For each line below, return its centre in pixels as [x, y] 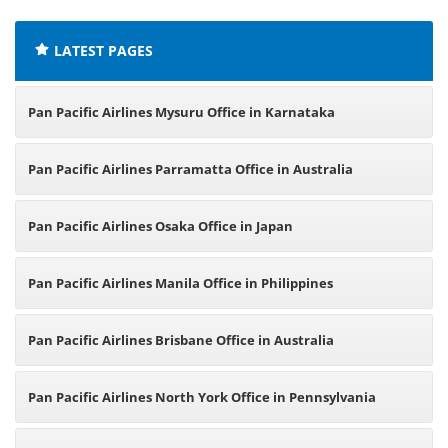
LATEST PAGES [103, 50]
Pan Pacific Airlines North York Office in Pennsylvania [202, 397]
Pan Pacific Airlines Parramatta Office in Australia [190, 169]
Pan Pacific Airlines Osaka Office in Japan [160, 226]
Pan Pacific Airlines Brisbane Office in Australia [181, 340]
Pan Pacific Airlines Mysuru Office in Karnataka [181, 112]
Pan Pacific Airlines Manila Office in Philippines [180, 283]
